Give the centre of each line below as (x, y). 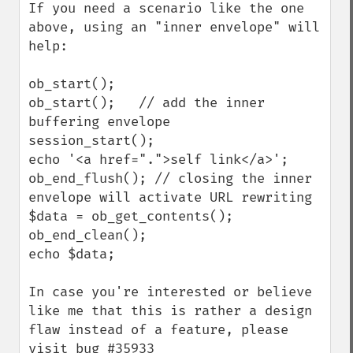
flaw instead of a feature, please (158, 330)
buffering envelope (99, 122)
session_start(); (91, 141)
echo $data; (72, 254)
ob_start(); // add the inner (147, 103)
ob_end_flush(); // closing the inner (170, 178)
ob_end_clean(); (87, 235)
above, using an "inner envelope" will (174, 27)
